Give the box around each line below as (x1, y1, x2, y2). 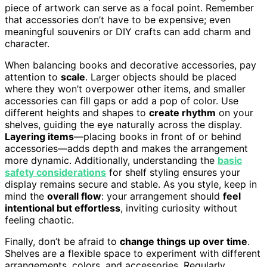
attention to (5, 70, 61, 83)
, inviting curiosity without (120, 201, 237, 214)
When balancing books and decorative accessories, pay (5, 58, 256, 71)
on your (216, 106, 253, 119)
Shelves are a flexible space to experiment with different (5, 247, 260, 259)
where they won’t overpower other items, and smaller (5, 82, 246, 95)
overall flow (47, 190, 101, 202)
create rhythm (149, 106, 216, 119)
